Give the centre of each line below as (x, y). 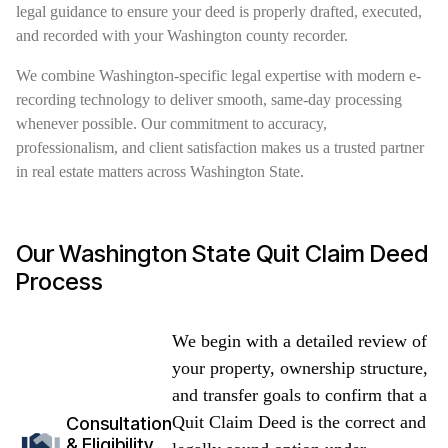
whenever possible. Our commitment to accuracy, (171, 123)
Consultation (119, 423)
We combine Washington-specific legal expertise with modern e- (218, 75)
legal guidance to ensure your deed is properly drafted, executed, (219, 11)
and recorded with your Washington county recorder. (182, 35)
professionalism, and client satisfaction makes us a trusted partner (220, 147)
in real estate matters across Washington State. (160, 171)
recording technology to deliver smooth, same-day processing (209, 99)
